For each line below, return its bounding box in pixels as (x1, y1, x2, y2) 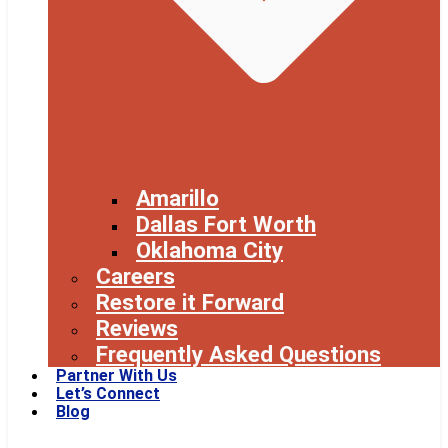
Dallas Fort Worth (136, 210, 316, 237)
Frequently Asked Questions (96, 340, 381, 367)
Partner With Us (56, 365, 177, 385)
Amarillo (136, 184, 219, 211)
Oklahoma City (136, 236, 283, 263)
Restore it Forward (96, 288, 284, 315)
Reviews (96, 314, 178, 341)
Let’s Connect (56, 383, 160, 403)
